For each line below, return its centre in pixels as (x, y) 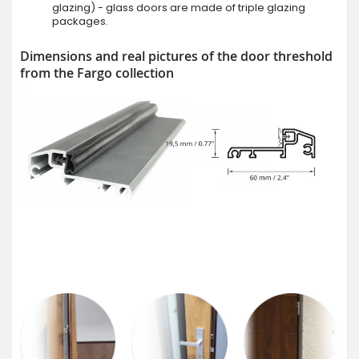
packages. (80, 22)
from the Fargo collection (97, 73)
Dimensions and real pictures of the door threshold (176, 56)
